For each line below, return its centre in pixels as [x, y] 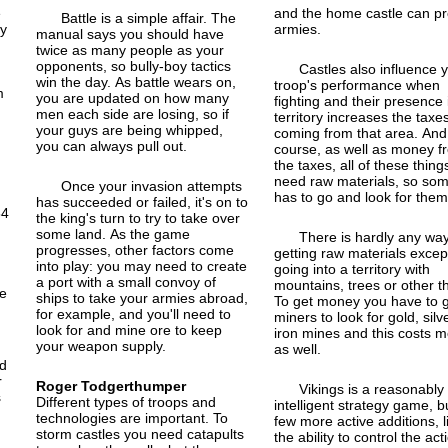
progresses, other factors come [135, 249]
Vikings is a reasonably [371, 388]
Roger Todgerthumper [111, 385]
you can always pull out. [112, 145]
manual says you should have [130, 33]
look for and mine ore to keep [129, 329]
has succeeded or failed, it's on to [142, 201]
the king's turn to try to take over [138, 217]
